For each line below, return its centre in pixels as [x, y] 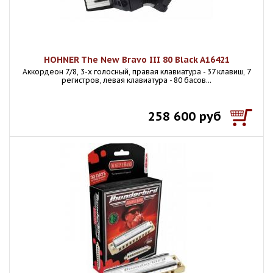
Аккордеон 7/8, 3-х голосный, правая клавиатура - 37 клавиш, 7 [136, 72]
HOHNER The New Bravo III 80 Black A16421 [136, 60]
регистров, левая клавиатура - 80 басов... [136, 80]
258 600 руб [185, 116]
